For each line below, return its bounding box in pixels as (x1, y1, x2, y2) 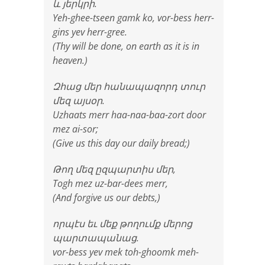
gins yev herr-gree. (53, 25, 127, 38)
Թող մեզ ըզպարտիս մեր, (53, 162, 176, 176)
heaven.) (53, 53, 88, 67)
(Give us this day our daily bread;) (53, 136, 190, 150)
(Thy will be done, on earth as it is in (53, 39, 199, 53)
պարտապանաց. (53, 231, 139, 244)
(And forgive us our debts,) (53, 190, 160, 204)
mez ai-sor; (53, 122, 98, 135)
